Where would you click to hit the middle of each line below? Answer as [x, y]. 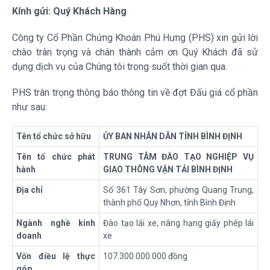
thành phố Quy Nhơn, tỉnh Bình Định [169, 202]
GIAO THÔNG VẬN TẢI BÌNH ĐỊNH [168, 169]
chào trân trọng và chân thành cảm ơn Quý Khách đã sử [135, 52]
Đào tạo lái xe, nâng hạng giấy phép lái [178, 223]
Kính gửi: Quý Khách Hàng [69, 11]
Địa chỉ [30, 190]
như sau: [30, 107]
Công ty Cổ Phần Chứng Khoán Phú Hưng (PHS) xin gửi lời [135, 37]
